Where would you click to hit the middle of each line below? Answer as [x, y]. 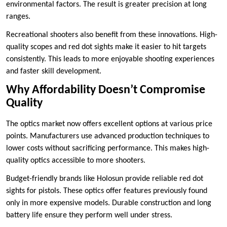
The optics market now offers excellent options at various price [109, 124]
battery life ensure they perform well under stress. [89, 216]
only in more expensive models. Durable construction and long [109, 203]
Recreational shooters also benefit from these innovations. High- [112, 35]
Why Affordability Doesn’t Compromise [106, 90]
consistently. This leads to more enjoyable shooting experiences [110, 60]
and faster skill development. [54, 72]
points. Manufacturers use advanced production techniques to [108, 137]
